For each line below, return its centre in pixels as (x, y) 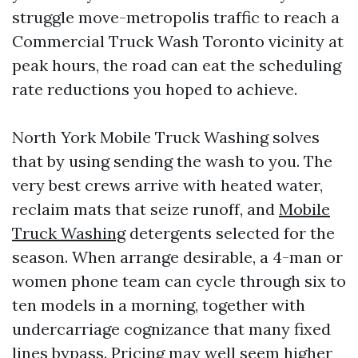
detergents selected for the (230, 233)
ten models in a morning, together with (159, 305)
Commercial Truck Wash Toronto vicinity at (178, 41)
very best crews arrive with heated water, (167, 185)
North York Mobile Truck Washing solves (166, 137)
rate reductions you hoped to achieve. (155, 89)
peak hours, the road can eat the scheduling (177, 65)
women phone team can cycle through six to (179, 281)
